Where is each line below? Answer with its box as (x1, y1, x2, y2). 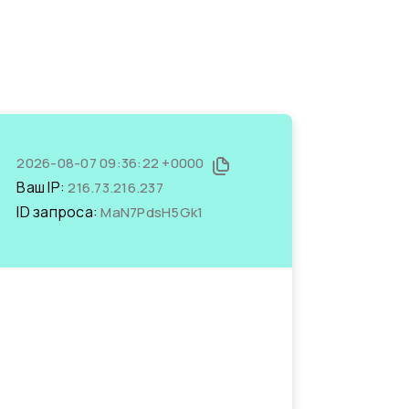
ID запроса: (16, 202, 101, 222)
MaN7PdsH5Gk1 (100, 203, 204, 222)
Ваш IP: (16, 177, 68, 197)
